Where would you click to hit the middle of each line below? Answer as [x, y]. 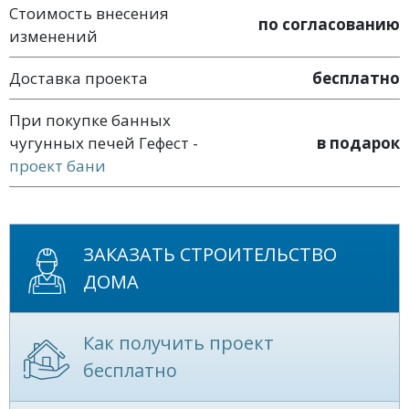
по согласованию [329, 24]
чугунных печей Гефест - [104, 142]
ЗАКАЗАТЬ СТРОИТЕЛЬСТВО [210, 254]
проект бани [58, 165]
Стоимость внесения [89, 13]
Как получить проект [178, 342]
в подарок [358, 142]
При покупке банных [90, 120]
